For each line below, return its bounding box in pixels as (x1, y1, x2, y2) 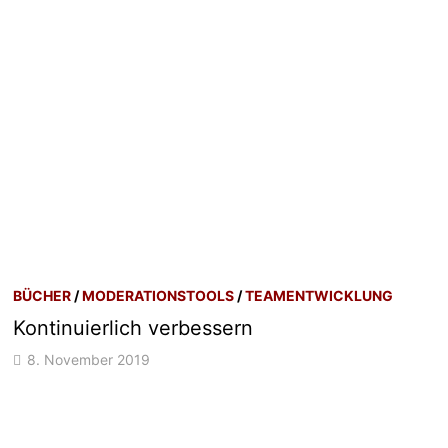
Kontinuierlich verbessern (13, 315, 254, 340)
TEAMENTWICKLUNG (245, 286, 394, 304)
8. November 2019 (27, 350, 151, 368)
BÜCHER (13, 286, 72, 304)
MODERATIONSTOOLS (82, 286, 235, 304)
